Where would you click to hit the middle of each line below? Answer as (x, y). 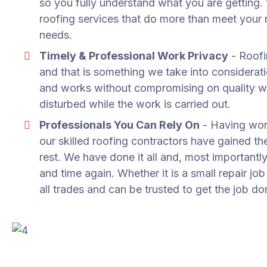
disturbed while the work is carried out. (135, 104)
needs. (56, 35)
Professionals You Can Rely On (120, 125)
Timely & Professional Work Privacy (134, 56)
